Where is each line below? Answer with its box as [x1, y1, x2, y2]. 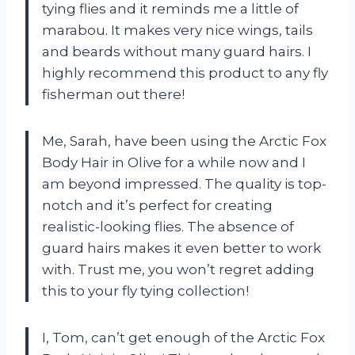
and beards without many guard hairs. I [42, 44, 311, 60]
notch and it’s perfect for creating [42, 197, 273, 214]
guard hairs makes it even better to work [42, 240, 321, 257]
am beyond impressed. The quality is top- [42, 176, 326, 193]
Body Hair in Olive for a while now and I [42, 155, 306, 171]
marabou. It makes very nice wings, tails [42, 22, 313, 39]
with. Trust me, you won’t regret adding [42, 261, 315, 278]
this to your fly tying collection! [42, 283, 249, 300]
